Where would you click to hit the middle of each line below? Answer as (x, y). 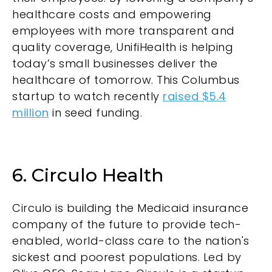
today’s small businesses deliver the (115, 63)
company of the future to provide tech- (127, 224)
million (31, 112)
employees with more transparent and (124, 30)
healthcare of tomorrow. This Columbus (126, 80)
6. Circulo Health (88, 175)
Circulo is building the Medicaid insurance (130, 208)
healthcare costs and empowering (112, 14)
